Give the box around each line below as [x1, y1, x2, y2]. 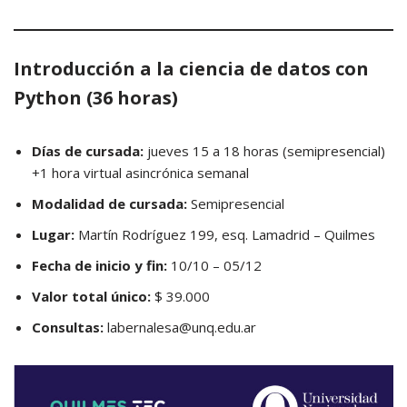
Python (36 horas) [14, 85, 178, 110]
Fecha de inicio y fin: [32, 256, 171, 274]
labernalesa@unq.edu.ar [104, 318, 256, 336]
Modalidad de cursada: [32, 194, 187, 213]
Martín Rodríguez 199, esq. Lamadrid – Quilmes [74, 225, 375, 243]
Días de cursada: [32, 142, 147, 160]
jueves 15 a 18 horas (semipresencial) [147, 142, 385, 160]
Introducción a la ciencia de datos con [14, 56, 369, 81]
